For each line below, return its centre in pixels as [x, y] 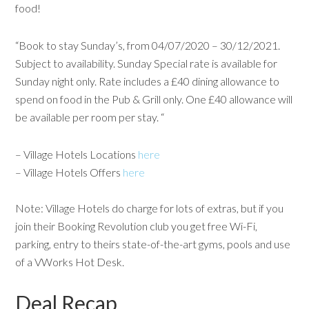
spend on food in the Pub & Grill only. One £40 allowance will [154, 99]
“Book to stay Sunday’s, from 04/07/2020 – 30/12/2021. [148, 45]
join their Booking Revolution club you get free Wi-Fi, [137, 226]
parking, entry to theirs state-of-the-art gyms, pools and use [153, 243]
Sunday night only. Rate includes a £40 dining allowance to [148, 81]
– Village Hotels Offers [69, 172]
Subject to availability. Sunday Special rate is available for [147, 63]
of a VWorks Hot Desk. [70, 261]
